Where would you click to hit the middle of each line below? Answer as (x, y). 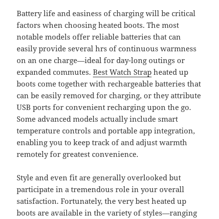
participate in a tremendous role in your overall (101, 189)
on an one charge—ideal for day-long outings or (101, 60)
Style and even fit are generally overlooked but (99, 178)
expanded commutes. (55, 72)
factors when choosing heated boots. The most (98, 25)
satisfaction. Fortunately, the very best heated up (102, 201)
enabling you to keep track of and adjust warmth (102, 142)
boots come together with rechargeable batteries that (109, 84)
